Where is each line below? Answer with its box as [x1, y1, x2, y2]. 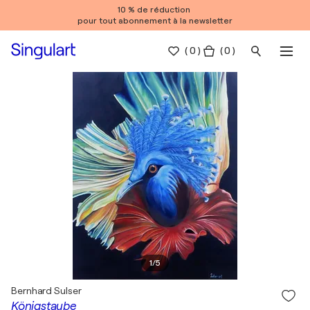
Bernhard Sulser [11, 285, 82, 296]
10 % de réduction [118, 5, 192, 15]
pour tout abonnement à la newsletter [77, 16, 232, 26]
